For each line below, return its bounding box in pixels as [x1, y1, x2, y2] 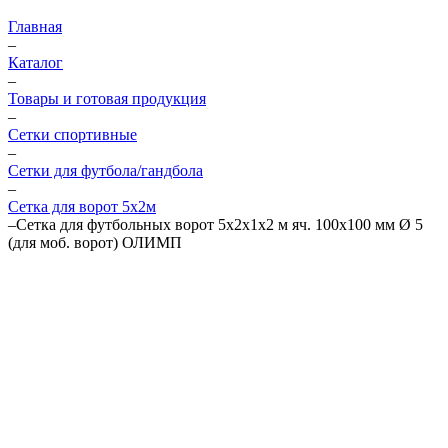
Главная [8, 18, 62, 35]
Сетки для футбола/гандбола [8, 162, 203, 179]
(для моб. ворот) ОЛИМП [8, 234, 182, 251]
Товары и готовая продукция [8, 90, 206, 107]
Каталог [8, 54, 63, 71]
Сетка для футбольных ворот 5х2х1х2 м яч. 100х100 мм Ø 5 [16, 216, 423, 233]
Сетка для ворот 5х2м [8, 198, 156, 215]
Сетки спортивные [8, 126, 137, 143]
